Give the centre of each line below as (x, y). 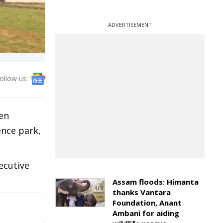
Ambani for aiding (146, 213)
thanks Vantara (142, 192)
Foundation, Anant (147, 203)
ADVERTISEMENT (130, 25)
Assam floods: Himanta (156, 182)
